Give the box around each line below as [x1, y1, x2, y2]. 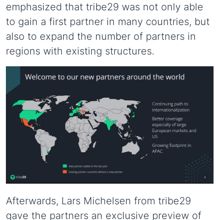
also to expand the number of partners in [6, 30, 196, 42]
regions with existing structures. [6, 45, 154, 57]
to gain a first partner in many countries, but [6, 16, 210, 27]
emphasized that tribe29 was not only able [6, 1, 203, 13]
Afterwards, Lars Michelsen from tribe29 [6, 195, 191, 207]
